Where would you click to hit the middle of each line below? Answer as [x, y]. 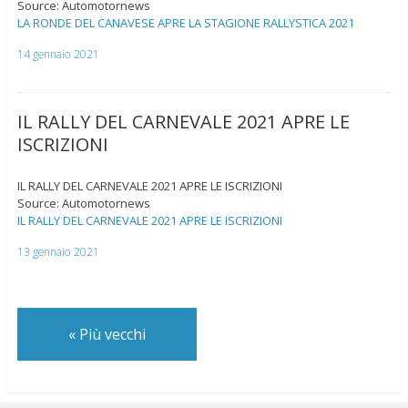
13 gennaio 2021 [58, 251]
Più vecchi [110, 334]
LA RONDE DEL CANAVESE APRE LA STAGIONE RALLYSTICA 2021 [185, 22]
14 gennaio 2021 [58, 54]
